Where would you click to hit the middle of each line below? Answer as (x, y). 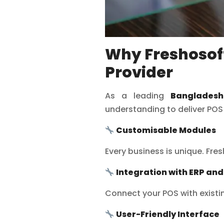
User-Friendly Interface (167, 214)
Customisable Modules (166, 130)
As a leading (138, 95)
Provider (139, 72)
